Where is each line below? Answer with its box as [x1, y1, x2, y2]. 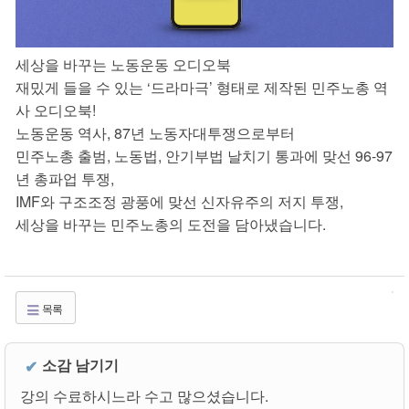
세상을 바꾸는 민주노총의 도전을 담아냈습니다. [16, 214, 326, 236]
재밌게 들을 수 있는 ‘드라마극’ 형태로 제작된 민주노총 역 [16, 77, 388, 99]
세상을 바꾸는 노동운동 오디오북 [16, 54, 231, 76]
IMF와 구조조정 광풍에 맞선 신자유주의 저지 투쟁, [16, 191, 343, 213]
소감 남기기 [42, 354, 119, 376]
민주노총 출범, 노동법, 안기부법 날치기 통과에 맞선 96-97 [16, 145, 393, 167]
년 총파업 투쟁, [16, 168, 114, 190]
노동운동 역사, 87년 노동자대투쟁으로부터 [16, 122, 295, 144]
